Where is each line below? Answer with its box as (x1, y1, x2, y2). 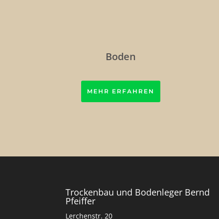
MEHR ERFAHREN (87, 88, 154, 95)
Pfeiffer (66, 195, 96, 207)
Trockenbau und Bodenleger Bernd (66, 186, 210, 198)
